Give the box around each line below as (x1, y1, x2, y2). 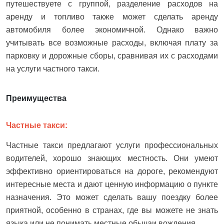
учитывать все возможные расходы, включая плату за (6, 38, 218, 47)
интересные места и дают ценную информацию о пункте (6, 180, 218, 189)
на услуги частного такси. (6, 64, 99, 73)
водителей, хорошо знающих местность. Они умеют (6, 154, 218, 163)
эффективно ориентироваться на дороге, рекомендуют (6, 167, 218, 176)
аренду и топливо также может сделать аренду (6, 12, 218, 21)
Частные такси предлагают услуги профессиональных (6, 141, 218, 150)
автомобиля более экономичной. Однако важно (6, 25, 218, 34)
